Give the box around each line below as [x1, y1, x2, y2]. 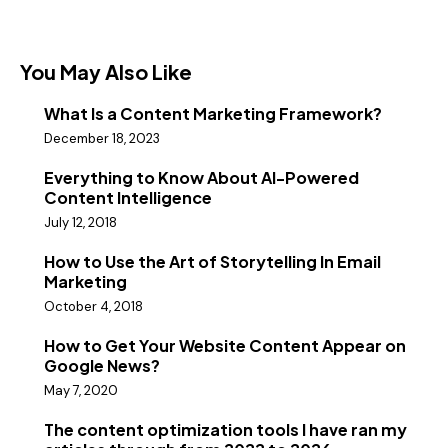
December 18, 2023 [44, 129, 160, 147]
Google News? [44, 355, 160, 377]
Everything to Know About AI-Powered [44, 166, 359, 188]
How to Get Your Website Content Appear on [44, 335, 406, 357]
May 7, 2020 [44, 382, 118, 400]
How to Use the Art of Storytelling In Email [44, 251, 381, 273]
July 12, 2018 [44, 214, 117, 232]
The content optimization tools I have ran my [44, 419, 407, 441]
